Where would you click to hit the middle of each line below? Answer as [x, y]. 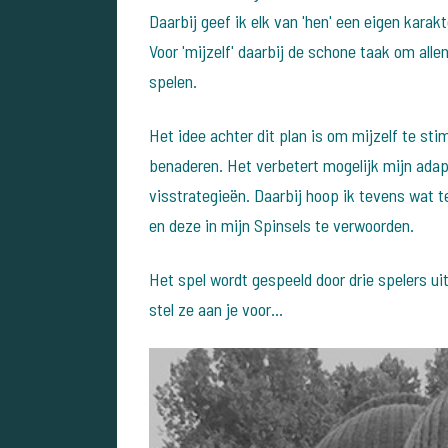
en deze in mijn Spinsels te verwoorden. [281, 224]
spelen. [173, 80]
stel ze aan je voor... [216, 308]
